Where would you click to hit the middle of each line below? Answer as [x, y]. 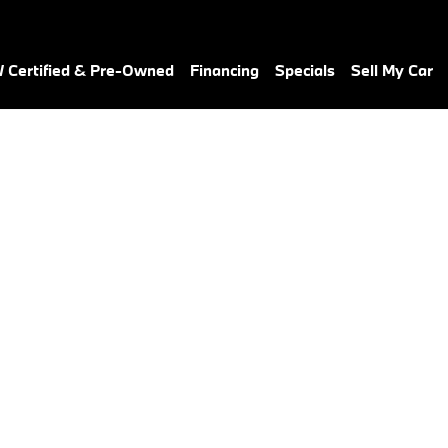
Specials [305, 70]
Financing [224, 70]
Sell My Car [392, 70]
